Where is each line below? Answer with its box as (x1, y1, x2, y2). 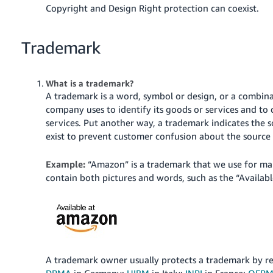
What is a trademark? (46, 77, 134, 88)
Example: (46, 158, 86, 169)
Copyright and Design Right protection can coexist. (46, 2, 260, 13)
